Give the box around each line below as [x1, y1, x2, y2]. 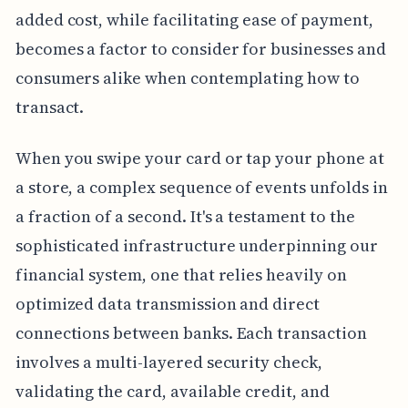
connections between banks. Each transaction [15, 321, 367, 344]
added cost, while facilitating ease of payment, [15, 7, 373, 31]
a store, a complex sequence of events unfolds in [15, 175, 388, 199]
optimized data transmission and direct [15, 291, 320, 315]
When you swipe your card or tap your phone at [15, 146, 384, 169]
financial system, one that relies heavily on [15, 262, 347, 286]
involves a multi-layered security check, [15, 350, 322, 373]
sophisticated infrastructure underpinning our [15, 233, 378, 257]
